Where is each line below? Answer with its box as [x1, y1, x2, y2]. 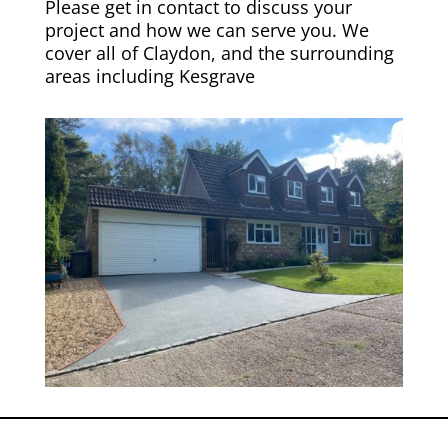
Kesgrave [178, 63, 255, 88]
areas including [44, 63, 179, 88]
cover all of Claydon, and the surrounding [44, 40, 394, 65]
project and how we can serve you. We [44, 17, 369, 42]
